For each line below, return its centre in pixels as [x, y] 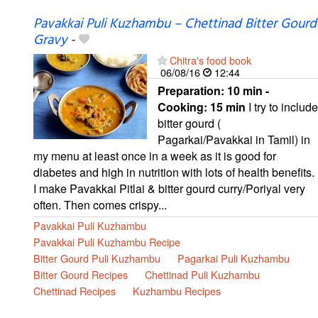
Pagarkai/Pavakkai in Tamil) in [234, 139]
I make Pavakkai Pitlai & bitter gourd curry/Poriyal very [169, 188]
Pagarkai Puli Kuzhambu [234, 258]
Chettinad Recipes [75, 290]
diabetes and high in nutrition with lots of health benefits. [174, 172]
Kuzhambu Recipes [177, 290]
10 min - [248, 90]
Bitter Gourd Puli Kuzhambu [97, 258]
